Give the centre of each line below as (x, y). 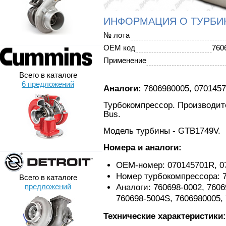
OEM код (119, 48)
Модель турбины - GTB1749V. (162, 131)
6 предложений (48, 84)
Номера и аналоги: (143, 148)
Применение (125, 60)
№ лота (117, 35)
